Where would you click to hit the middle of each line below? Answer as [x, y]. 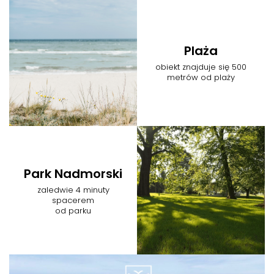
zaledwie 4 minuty [73, 190]
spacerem [73, 201]
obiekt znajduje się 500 [201, 67]
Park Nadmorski [73, 174]
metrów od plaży [201, 78]
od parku [73, 211]
